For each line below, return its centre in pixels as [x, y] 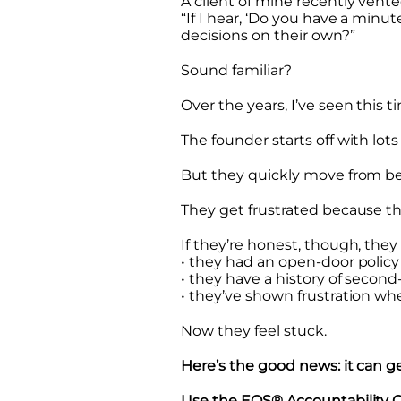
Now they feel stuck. [254, 330]
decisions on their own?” [268, 35]
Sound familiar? [236, 70]
